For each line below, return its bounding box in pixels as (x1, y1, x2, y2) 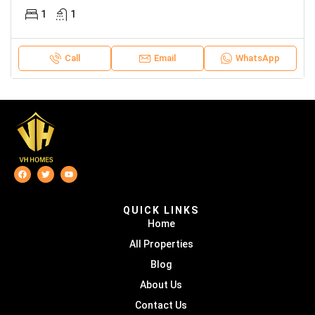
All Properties (129, 238, 193, 250)
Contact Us (135, 300, 187, 311)
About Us (140, 279, 182, 291)
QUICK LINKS (123, 205, 199, 217)
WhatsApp (236, 52, 280, 63)
